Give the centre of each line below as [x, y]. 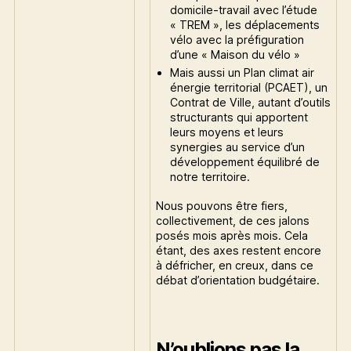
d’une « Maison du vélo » [235, 54]
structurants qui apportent [239, 118]
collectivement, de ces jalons [233, 220]
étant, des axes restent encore [239, 250]
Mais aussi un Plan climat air [242, 73]
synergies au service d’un [237, 147]
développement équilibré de [244, 162]
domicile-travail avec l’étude [243, 9]
